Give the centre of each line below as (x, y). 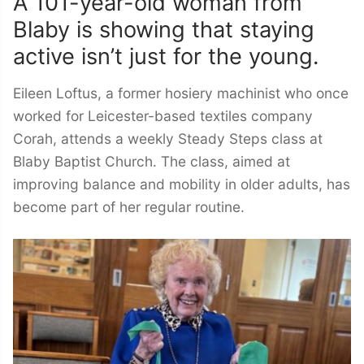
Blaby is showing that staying (164, 30)
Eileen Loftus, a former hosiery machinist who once (181, 93)
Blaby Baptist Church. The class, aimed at (152, 162)
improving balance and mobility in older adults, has (182, 184)
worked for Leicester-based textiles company (163, 116)
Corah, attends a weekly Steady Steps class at (168, 139)
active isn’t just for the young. (166, 57)
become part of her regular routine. (129, 207)
